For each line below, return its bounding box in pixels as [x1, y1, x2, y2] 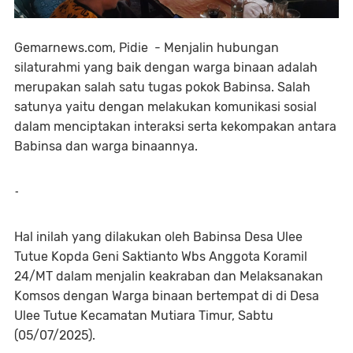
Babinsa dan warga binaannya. [14, 139, 198, 154]
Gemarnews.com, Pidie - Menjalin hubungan [14, 40, 279, 56]
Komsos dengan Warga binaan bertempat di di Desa [14, 288, 319, 304]
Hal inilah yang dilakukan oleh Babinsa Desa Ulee [14, 229, 303, 245]
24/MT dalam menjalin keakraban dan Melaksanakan [14, 269, 323, 284]
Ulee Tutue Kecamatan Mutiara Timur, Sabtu [14, 308, 273, 324]
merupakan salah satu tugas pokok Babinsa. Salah [14, 80, 310, 95]
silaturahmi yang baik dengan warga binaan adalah [14, 60, 318, 76]
